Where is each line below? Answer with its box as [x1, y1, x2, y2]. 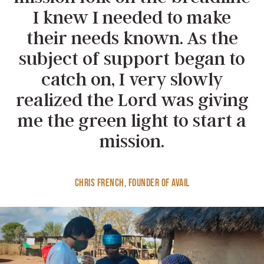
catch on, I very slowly [41, 67, 223, 90]
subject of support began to [19, 47, 245, 70]
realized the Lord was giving [15, 88, 249, 111]
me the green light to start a [18, 108, 246, 131]
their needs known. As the [26, 26, 238, 49]
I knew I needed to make [33, 5, 231, 28]
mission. [100, 129, 164, 152]
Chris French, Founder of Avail [74, 176, 190, 189]
